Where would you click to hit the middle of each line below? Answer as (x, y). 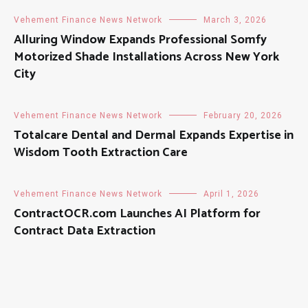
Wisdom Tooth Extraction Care (101, 153)
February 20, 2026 (243, 116)
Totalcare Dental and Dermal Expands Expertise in (154, 136)
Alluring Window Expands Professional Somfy (140, 40)
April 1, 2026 (231, 194)
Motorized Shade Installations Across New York (146, 57)
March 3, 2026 (235, 20)
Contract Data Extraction (85, 231)
